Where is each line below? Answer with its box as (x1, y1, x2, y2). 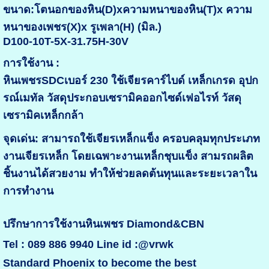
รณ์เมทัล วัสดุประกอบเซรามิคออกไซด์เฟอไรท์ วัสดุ (2, 92, 241, 104)
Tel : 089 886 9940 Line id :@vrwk (2, 238, 174, 251)
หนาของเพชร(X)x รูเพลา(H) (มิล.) (2, 21, 162, 34)
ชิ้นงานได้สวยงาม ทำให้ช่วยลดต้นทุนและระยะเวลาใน (2, 168, 257, 180)
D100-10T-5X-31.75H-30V (2, 35, 128, 48)
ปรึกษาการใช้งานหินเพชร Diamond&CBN (2, 218, 204, 231)
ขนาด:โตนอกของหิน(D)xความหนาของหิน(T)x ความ (2, 4, 252, 16)
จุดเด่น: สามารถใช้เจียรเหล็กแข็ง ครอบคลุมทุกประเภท (2, 133, 260, 145)
